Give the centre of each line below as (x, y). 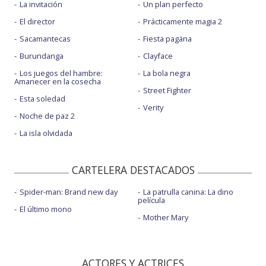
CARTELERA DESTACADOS (133, 170)
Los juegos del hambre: (61, 73)
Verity (153, 107)
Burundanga (42, 56)
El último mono (46, 209)
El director (37, 21)
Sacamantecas (45, 38)
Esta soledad (42, 98)
